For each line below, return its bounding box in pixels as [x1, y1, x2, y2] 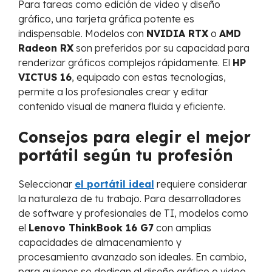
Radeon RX [18, 42, 73, 55]
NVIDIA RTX [146, 27, 208, 40]
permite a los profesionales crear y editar [18, 86, 208, 98]
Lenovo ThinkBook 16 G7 [29, 222, 154, 234]
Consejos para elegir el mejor [18, 127, 251, 147]
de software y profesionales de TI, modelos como [18, 207, 248, 220]
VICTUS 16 [18, 71, 72, 84]
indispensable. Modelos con [18, 27, 146, 40]
